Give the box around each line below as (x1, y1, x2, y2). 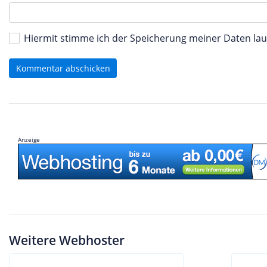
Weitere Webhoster (9, 231, 125, 249)
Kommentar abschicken (15, 62, 110, 74)
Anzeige (18, 135, 40, 144)
